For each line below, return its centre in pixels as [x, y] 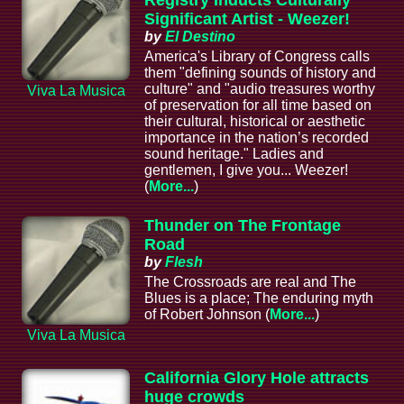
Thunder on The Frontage [243, 226]
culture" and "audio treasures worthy [260, 89]
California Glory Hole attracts [257, 378]
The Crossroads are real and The [250, 282]
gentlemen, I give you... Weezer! [246, 170]
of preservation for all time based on [258, 106]
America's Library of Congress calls [257, 57]
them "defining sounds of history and [260, 73]
